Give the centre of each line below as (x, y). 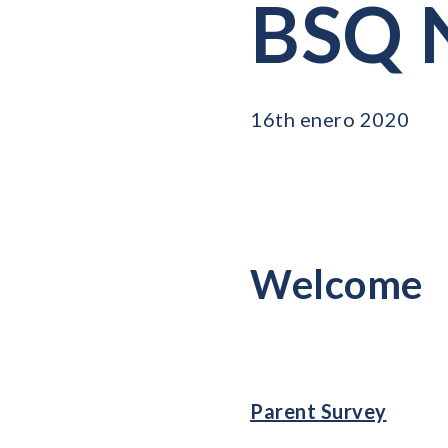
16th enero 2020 (330, 119)
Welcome (336, 284)
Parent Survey (318, 411)
